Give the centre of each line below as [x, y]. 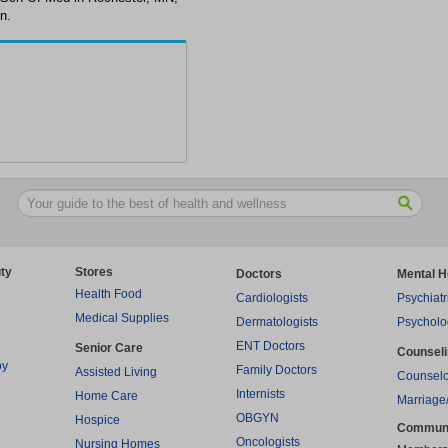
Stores [94, 272]
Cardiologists [272, 298]
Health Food [108, 294]
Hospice [97, 420]
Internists [260, 394]
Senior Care [109, 348]
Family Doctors [276, 370]
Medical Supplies [122, 318]
